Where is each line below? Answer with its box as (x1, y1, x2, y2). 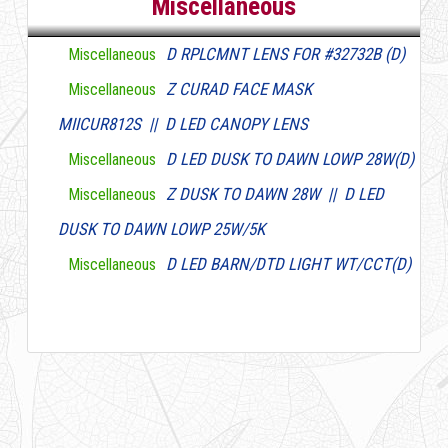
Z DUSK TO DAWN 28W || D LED (165, 184, 384, 204)
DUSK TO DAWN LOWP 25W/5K (57, 219, 265, 239)
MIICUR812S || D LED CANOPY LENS (57, 114, 308, 134)
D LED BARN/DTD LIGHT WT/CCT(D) (165, 254, 411, 274)
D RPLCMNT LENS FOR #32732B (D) (165, 44, 405, 64)
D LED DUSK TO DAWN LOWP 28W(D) (165, 149, 414, 169)
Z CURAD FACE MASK (165, 79, 312, 99)
